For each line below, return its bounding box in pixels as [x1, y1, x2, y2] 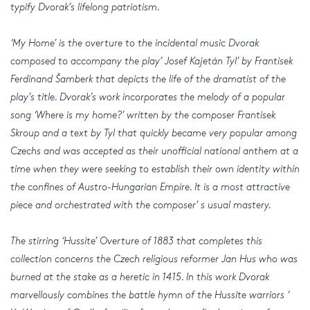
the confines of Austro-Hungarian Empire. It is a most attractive [10, 182, 290, 192]
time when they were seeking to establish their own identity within [10, 164, 300, 174]
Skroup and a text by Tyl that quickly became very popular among [10, 128, 297, 138]
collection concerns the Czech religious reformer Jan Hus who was [10, 254, 298, 264]
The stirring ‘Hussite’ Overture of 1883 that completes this [10, 236, 262, 246]
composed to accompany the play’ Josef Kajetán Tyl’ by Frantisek [10, 56, 293, 66]
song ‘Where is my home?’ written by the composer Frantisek [10, 110, 275, 120]
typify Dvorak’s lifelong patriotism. [10, 2, 160, 12]
